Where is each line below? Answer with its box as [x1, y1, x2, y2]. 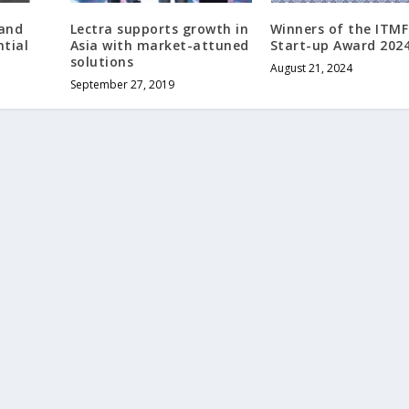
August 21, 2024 [269, 60, 352, 77]
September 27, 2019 [69, 77, 174, 93]
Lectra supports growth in [69, 20, 249, 38]
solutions [69, 53, 134, 71]
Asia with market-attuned [69, 37, 249, 55]
